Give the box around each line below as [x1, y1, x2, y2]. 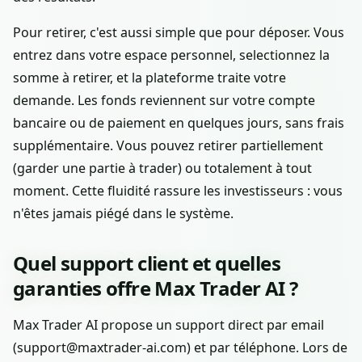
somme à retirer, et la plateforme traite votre [13, 69, 286, 87]
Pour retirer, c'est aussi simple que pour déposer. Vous [13, 23, 344, 42]
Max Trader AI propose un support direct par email [13, 316, 324, 335]
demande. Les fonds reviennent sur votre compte [13, 91, 315, 110]
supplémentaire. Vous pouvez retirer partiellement [13, 137, 323, 155]
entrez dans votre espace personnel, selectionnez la [13, 46, 330, 65]
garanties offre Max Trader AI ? [13, 275, 298, 302]
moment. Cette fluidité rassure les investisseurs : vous [13, 182, 343, 200]
